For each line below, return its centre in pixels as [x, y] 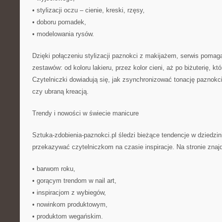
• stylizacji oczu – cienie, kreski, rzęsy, [88, 10]
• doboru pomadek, [59, 22]
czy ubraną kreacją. [60, 91]
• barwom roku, [54, 169]
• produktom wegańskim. [68, 216]
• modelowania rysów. [63, 34]
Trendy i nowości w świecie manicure [85, 113]
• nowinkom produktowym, [70, 204]
